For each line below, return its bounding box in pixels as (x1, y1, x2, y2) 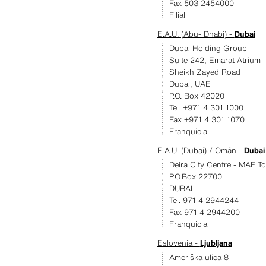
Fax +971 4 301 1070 (169, 114, 245, 125)
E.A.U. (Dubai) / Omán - (157, 145, 244, 156)
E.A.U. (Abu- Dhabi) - (157, 28, 235, 40)
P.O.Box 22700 (169, 171, 222, 182)
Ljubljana (199, 237, 232, 249)
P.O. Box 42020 (169, 90, 224, 102)
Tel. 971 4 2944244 (169, 195, 239, 206)
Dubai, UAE (169, 78, 211, 90)
